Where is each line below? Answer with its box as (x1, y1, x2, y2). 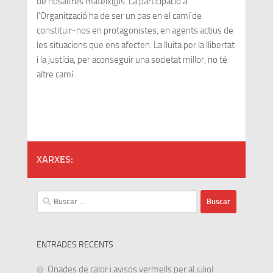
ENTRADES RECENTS (36, 239, 113, 250)
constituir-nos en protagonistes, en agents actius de (36, 24, 233, 36)
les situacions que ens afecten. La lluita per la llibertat (36, 39, 235, 51)
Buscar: (35, 191, 63, 202)
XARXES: (36, 153, 73, 165)
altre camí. (36, 68, 75, 80)
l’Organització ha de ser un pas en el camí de (36, 10, 202, 21)
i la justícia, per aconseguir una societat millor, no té (36, 54, 227, 65)
